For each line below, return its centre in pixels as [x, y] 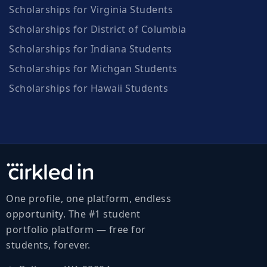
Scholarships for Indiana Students [91, 49]
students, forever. [48, 245]
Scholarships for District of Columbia [98, 29]
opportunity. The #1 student [73, 214]
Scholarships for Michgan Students [93, 68]
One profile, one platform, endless [89, 198]
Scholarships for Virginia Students [91, 9]
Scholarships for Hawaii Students [89, 88]
